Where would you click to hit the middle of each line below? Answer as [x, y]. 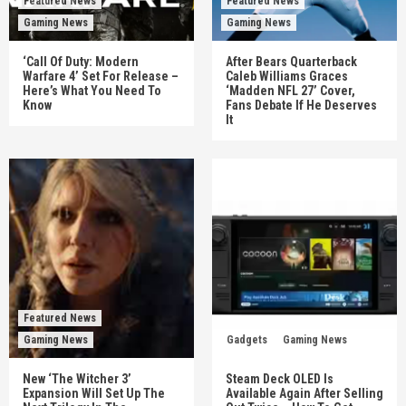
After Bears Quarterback [291, 62]
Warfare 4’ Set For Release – [101, 76]
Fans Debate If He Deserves [301, 105]
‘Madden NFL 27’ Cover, [290, 91]
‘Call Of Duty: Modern [81, 62]
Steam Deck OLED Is [280, 379]
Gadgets [247, 340]
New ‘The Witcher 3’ [77, 379]
